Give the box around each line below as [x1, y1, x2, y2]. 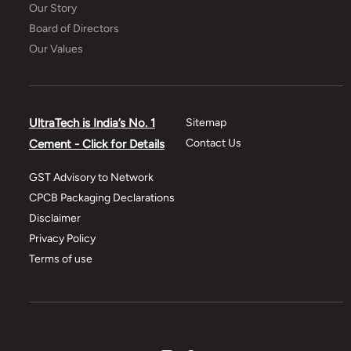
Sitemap [186, 115, 227, 129]
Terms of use [28, 251, 92, 266]
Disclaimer [28, 211, 81, 225]
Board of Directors [28, 21, 119, 35]
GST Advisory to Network [28, 170, 154, 184]
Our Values [28, 42, 83, 56]
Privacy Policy [28, 231, 96, 245]
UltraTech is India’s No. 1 [28, 115, 155, 130]
